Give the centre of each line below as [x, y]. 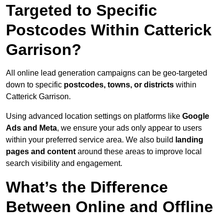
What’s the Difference [87, 187]
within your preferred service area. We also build [91, 140]
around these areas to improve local [140, 152]
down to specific [35, 85]
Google [196, 116]
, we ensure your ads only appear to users [129, 128]
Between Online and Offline [110, 207]
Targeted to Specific [82, 11]
